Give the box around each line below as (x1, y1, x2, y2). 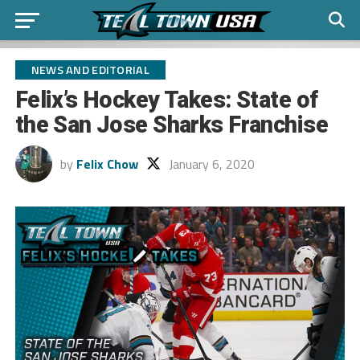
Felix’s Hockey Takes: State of (14, 86, 318, 113)
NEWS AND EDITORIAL (31, 61, 149, 79)
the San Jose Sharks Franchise (14, 111, 328, 138)
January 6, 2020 (168, 154, 255, 174)
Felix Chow (76, 154, 138, 174)
